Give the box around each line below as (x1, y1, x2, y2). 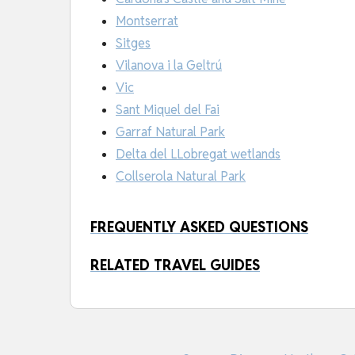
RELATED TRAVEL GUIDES (90, 256, 260, 275)
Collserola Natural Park (116, 168, 246, 185)
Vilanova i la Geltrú (116, 57, 222, 74)
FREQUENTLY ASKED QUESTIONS (90, 218, 308, 237)
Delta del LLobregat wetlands (116, 146, 281, 163)
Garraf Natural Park (116, 124, 225, 141)
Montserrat (116, 13, 178, 30)
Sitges (116, 35, 151, 52)
